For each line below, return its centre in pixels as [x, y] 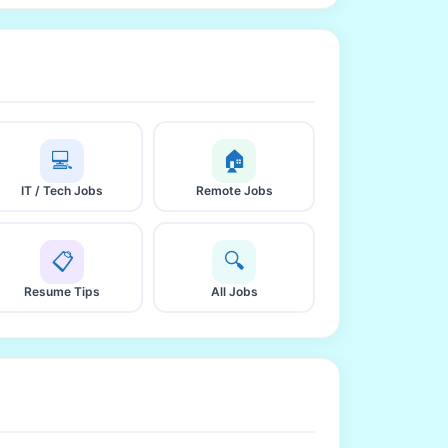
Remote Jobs [234, 190]
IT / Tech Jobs [62, 190]
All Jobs [234, 291]
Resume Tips [62, 291]
